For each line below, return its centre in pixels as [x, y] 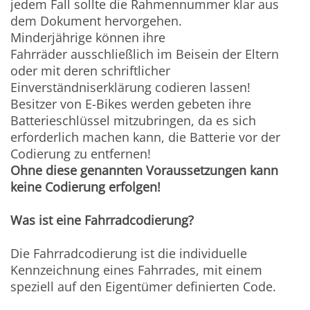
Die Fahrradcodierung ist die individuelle [129, 254]
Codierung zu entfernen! [81, 154]
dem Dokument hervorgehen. [97, 21]
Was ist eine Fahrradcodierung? [102, 220]
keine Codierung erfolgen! [86, 187]
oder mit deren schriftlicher [91, 71]
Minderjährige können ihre [88, 38]
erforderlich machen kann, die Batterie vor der [146, 137]
